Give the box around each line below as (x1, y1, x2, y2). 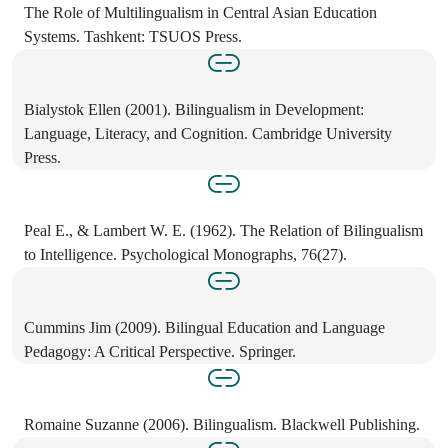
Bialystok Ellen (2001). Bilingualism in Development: (24, 100, 364, 118)
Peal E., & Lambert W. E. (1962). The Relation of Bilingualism (24, 221, 423, 239)
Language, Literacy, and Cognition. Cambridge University (24, 124, 392, 142)
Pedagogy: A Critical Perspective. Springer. (24, 342, 296, 360)
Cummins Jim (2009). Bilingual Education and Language (24, 318, 385, 336)
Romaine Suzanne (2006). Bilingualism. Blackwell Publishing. (24, 415, 420, 433)
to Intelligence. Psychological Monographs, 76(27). (24, 245, 347, 263)
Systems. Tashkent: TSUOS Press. (24, 27, 242, 45)
